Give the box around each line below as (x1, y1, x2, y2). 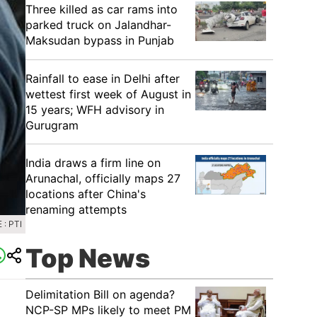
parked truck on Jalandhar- (25, 18, 171, 32)
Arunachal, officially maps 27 (25, 171, 180, 185)
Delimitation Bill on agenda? (25, 287, 175, 301)
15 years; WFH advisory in (25, 103, 164, 117)
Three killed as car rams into (25, 2, 178, 16)
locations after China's (25, 187, 146, 201)
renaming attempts (25, 202, 127, 217)
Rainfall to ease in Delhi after (25, 71, 180, 86)
